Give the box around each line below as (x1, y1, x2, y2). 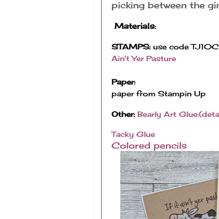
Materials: (114, 21, 156, 31)
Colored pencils (111, 140, 187, 151)
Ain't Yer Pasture (111, 53, 176, 63)
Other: (111, 109, 135, 119)
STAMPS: (111, 42, 153, 51)
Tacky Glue (111, 130, 155, 139)
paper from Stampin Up (111, 88, 206, 98)
